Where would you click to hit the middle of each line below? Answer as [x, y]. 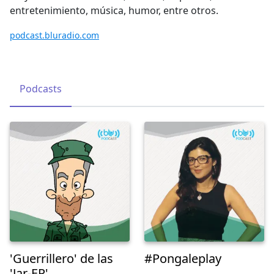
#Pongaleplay [183, 259]
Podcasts [41, 89]
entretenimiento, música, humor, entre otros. [114, 11]
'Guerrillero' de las [61, 259]
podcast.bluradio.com [54, 35]
